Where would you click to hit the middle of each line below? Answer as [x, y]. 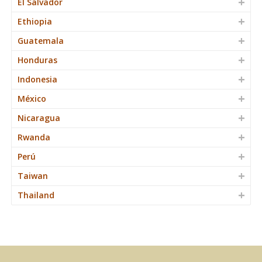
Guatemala [41, 40]
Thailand [36, 195]
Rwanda [34, 137]
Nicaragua [39, 118]
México [32, 98]
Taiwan [33, 175]
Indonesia [37, 79]
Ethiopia [35, 21]
